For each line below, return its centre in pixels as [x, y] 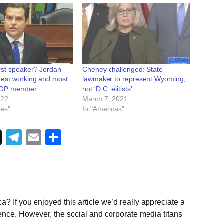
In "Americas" [103, 109]
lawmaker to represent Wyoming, [134, 79]
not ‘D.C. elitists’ [107, 89]
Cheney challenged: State [122, 69]
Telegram [54, 137]
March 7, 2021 [105, 99]
